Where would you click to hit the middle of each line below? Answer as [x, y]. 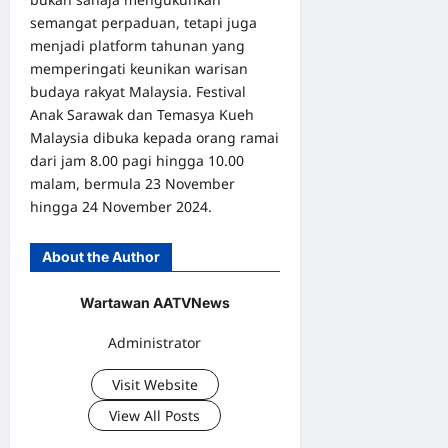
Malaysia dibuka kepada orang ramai [154, 137]
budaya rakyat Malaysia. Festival [138, 91]
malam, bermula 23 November [132, 183]
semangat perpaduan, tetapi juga [143, 22]
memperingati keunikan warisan [139, 68]
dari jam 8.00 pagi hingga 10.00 [137, 160]
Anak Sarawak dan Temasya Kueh [142, 114]
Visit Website [154, 385]
